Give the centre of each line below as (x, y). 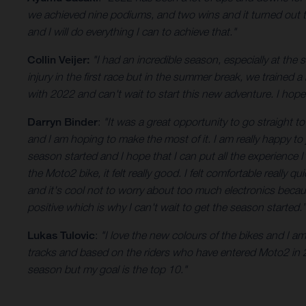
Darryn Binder (62, 122)
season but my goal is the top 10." (107, 269)
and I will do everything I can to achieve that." (132, 32)
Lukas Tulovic (61, 236)
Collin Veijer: (60, 60)
